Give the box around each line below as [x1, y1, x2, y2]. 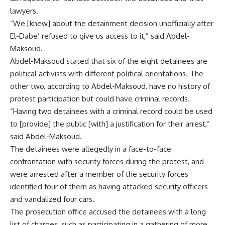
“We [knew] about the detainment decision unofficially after [10, 19, 213, 28]
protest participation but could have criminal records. [10, 94, 190, 103]
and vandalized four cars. [10, 194, 94, 204]
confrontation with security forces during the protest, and [10, 157, 204, 166]
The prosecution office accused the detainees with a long [10, 207, 206, 216]
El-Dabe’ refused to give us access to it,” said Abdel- [10, 31, 190, 41]
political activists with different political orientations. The [10, 69, 203, 78]
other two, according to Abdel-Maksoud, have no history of [10, 81, 210, 91]
